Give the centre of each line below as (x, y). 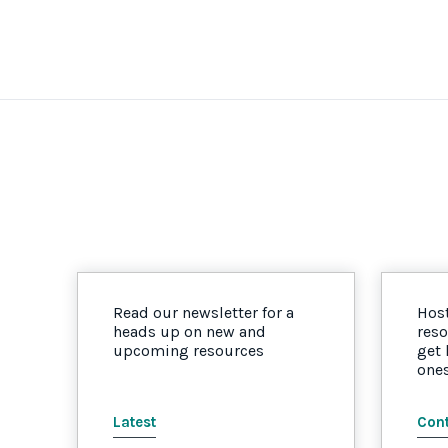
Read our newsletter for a (203, 312)
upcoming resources (188, 350)
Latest (134, 422)
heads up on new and (189, 331)
